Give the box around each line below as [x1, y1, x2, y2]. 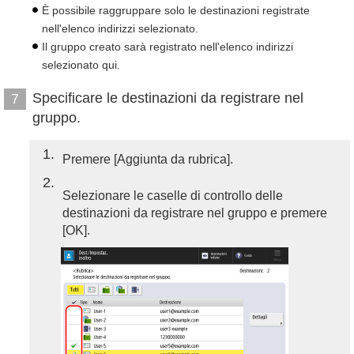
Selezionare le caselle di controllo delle [62, 189, 283, 202]
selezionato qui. [42, 58, 120, 71]
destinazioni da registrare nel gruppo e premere [62, 206, 327, 220]
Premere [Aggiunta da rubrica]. [62, 153, 233, 166]
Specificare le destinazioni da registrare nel [32, 90, 303, 106]
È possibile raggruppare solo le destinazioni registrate [42, 4, 310, 17]
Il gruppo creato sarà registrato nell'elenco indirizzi [42, 40, 293, 53]
